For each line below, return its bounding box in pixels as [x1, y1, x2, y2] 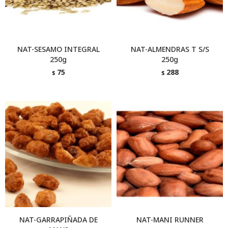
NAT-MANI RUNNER [136, 215, 204, 224]
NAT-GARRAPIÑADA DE [19, 215, 98, 224]
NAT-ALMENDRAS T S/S [130, 44, 209, 54]
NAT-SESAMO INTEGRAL [17, 44, 100, 54]
